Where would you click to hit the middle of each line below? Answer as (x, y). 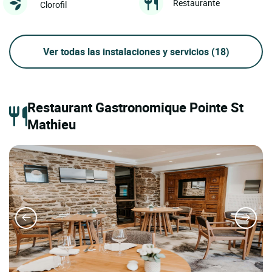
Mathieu (52, 124)
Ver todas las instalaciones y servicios (127, 52)
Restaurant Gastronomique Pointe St (135, 107)
